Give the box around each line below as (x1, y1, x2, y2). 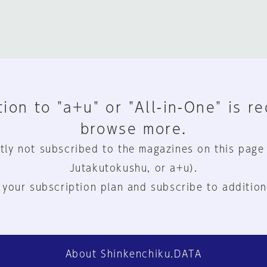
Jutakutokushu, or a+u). (69, 163, 198, 173)
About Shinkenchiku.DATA (65, 249, 202, 259)
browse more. (80, 122, 187, 136)
